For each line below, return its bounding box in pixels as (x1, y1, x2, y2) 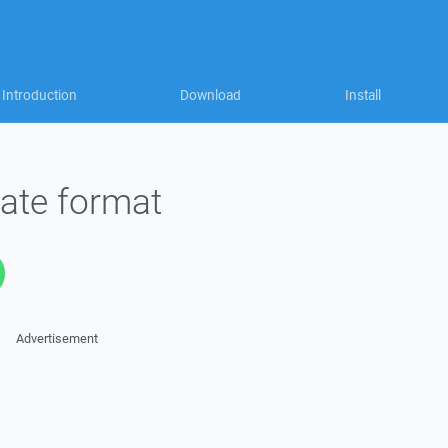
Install (345, 86, 381, 104)
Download (180, 86, 241, 104)
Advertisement (15, 330, 98, 347)
